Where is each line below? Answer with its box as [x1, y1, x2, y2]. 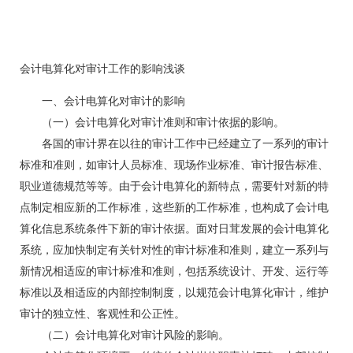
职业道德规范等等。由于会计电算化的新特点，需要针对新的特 [20, 180, 329, 192]
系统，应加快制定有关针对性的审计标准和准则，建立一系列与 [20, 244, 329, 256]
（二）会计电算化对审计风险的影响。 [20, 329, 229, 341]
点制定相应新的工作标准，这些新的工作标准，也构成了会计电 [20, 202, 329, 214]
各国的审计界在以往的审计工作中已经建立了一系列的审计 [20, 138, 329, 150]
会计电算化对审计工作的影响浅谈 [20, 63, 185, 75]
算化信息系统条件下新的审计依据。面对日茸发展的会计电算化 [20, 223, 329, 235]
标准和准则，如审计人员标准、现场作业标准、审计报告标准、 [20, 159, 329, 171]
